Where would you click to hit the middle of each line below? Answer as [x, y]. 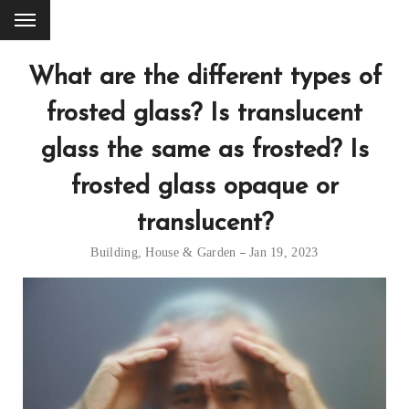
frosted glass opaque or [204, 187]
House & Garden [191, 252]
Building [114, 252]
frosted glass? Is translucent [204, 114]
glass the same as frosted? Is [204, 151]
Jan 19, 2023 [283, 252]
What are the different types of [204, 78]
